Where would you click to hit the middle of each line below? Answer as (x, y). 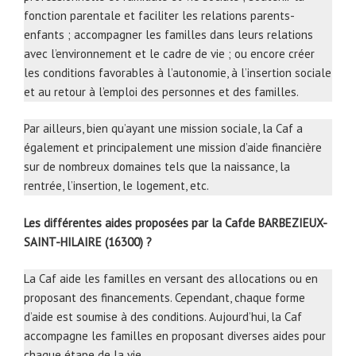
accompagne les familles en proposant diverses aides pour (175, 336)
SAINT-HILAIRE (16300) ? (88, 242)
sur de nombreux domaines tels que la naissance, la (157, 167)
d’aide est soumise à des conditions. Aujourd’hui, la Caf (163, 317)
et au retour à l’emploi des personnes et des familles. (161, 91)
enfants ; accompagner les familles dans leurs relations (168, 34)
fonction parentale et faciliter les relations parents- (159, 15)
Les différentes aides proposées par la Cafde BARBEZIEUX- (176, 222)
